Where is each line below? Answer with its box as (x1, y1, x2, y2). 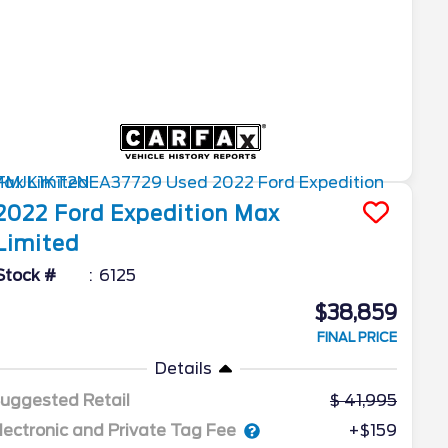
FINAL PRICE (316, 330, 397, 346)
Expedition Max (110, 202, 281, 227)
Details (154, 359, 212, 379)
